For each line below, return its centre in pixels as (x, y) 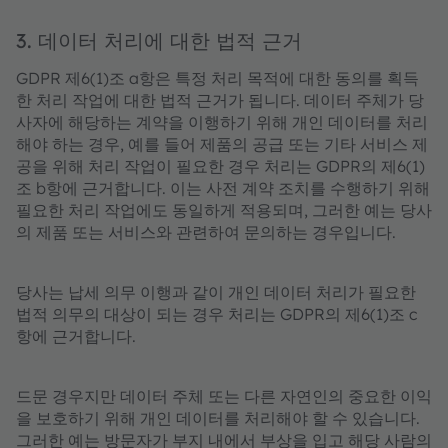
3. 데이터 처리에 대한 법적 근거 (159, 40)
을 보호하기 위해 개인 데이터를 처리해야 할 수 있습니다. (218, 418)
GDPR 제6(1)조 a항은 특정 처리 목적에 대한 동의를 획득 (217, 78)
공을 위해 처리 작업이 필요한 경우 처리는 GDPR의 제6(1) (220, 166)
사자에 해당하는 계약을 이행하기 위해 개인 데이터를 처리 (222, 122)
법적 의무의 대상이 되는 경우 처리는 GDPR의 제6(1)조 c (216, 314)
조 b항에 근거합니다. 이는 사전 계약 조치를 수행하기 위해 (223, 188)
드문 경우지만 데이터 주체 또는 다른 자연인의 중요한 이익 (224, 396)
